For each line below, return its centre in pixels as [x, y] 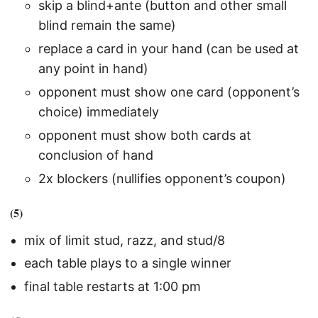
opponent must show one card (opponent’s [169, 92]
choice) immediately [99, 112]
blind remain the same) [107, 26]
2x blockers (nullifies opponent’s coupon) [162, 178]
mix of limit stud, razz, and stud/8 [125, 240]
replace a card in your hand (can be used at [169, 49]
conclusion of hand [96, 155]
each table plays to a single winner [128, 263]
